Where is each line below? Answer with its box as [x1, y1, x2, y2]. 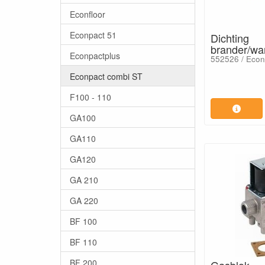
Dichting [211, 30, 249, 46]
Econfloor [70, 8, 105, 20]
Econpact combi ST [70, 70, 143, 82]
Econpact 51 [70, 28, 117, 41]
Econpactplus [70, 49, 120, 62]
